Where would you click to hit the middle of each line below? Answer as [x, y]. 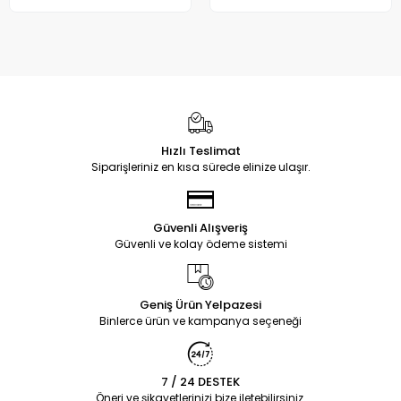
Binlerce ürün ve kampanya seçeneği [200, 321]
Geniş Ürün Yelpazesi [200, 305]
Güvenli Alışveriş [200, 228]
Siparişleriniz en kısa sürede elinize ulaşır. [200, 167]
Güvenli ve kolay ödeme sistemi [200, 244]
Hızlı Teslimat [200, 151]
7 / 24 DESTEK [200, 382]
